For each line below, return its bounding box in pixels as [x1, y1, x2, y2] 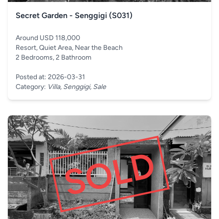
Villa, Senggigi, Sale [47, 83, 106, 91]
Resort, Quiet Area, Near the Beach [16, 44, 123, 52]
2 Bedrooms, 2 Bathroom [16, 53, 91, 62]
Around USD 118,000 [16, 34, 80, 42]
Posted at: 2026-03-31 [16, 73, 85, 81]
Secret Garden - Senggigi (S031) [16, 11, 132, 20]
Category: [16, 83, 47, 91]
